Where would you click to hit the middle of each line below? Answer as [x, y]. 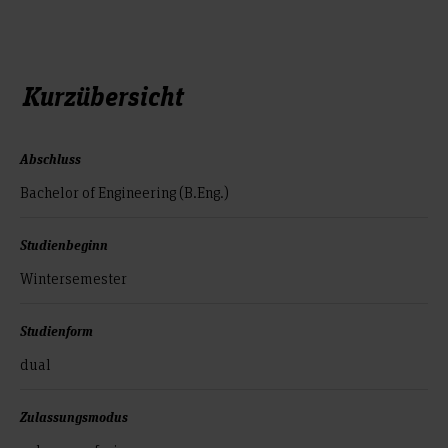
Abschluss [50, 158]
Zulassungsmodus [74, 417]
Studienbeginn [64, 245]
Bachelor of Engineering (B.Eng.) [124, 192]
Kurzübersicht [103, 95]
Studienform [56, 331]
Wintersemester [73, 278]
